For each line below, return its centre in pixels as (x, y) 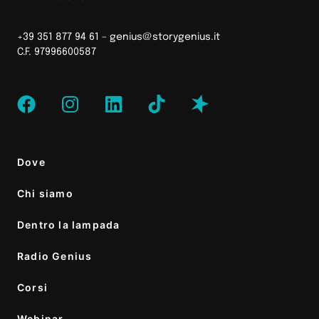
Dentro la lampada (69, 225)
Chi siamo (45, 194)
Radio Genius (55, 256)
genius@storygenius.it (165, 37)
